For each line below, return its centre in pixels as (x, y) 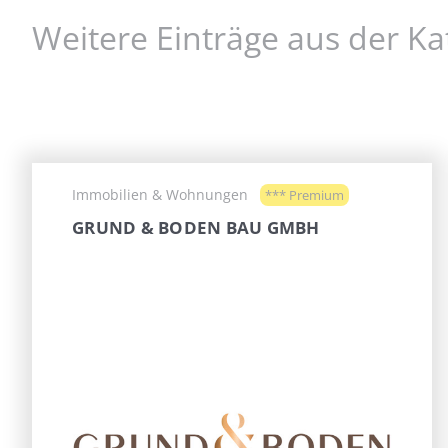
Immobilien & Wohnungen (160, 195)
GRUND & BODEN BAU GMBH (196, 228)
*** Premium (304, 195)
